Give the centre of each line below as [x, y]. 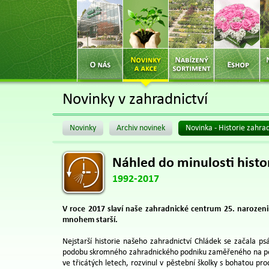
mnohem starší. [90, 220]
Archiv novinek [141, 128]
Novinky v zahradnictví [135, 100]
